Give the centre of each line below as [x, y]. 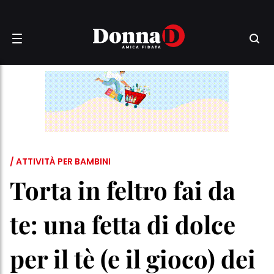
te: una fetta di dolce [123, 224]
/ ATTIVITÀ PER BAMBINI [60, 161]
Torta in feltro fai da [123, 190]
